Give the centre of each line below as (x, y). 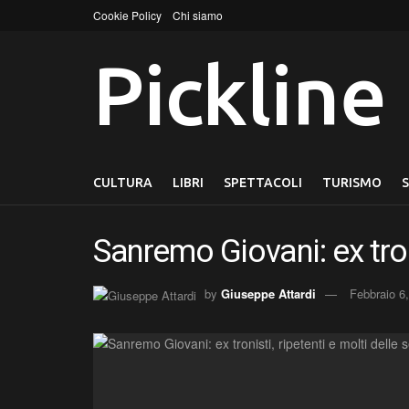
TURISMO (352, 183)
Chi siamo (198, 15)
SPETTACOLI (263, 183)
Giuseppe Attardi (268, 294)
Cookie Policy (127, 15)
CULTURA (123, 183)
